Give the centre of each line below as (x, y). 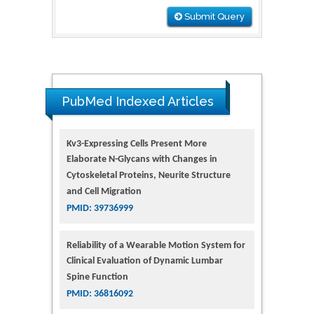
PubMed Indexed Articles (138, 101)
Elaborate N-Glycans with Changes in (142, 159)
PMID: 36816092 (100, 294)
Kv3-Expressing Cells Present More (137, 144)
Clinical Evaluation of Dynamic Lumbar (145, 261)
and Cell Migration (104, 192)
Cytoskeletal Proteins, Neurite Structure (149, 176)
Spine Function (97, 277)
